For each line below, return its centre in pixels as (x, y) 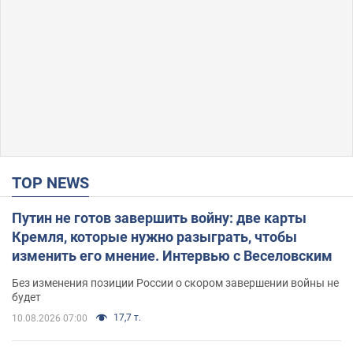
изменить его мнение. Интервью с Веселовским (172, 255)
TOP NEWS (55, 182)
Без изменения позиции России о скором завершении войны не (175, 282)
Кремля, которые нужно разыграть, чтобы (154, 236)
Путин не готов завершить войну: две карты (159, 217)
